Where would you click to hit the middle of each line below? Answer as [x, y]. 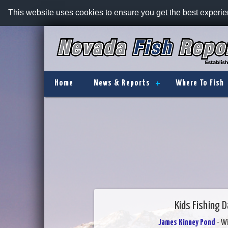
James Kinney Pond [187, 223]
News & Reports [122, 83]
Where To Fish [200, 83]
